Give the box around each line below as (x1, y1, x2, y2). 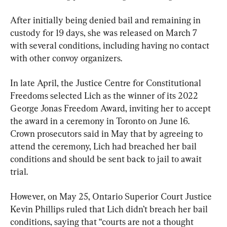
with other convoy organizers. (10, 52, 122, 63)
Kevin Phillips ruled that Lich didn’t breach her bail (10, 203, 210, 214)
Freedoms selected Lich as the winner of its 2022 (10, 90, 200, 101)
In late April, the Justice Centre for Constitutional (10, 77, 203, 88)
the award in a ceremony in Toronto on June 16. (10, 115, 192, 126)
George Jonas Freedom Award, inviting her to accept (10, 102, 213, 113)
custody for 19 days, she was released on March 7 (10, 27, 199, 38)
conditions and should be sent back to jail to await (10, 153, 204, 164)
